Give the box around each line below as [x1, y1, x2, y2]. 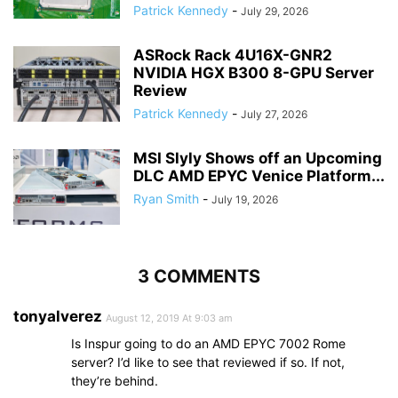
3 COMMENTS [138, 266, 260, 288]
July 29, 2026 [241, 4, 308, 19]
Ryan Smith [133, 191, 199, 207]
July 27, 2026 [241, 107, 307, 122]
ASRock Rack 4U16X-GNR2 [133, 46, 332, 65]
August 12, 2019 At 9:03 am [106, 312, 233, 325]
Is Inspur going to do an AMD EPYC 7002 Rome [71, 336, 346, 352]
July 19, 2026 [211, 193, 278, 207]
